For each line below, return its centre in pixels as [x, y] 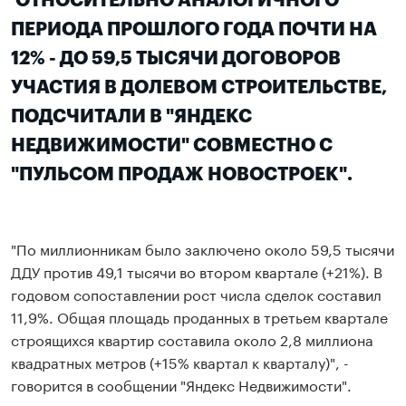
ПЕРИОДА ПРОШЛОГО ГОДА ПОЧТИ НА [194, 30]
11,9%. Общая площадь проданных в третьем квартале [199, 316]
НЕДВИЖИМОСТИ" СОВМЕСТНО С [172, 146]
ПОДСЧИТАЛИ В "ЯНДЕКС [131, 117]
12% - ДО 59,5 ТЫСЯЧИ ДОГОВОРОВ [176, 59]
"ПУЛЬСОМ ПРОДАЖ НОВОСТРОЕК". [182, 175]
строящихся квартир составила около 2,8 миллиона [192, 339]
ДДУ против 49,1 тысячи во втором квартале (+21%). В [197, 271]
